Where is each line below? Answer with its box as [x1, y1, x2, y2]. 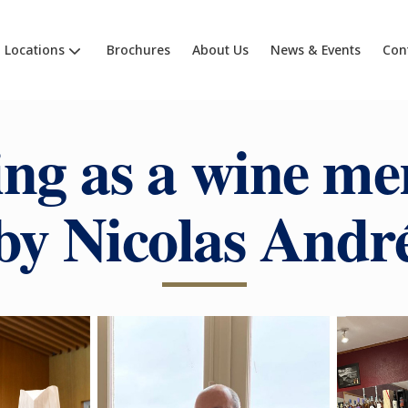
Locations [4, 41, 65, 58]
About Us [191, 41, 249, 58]
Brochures [106, 41, 170, 58]
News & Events [270, 41, 361, 58]
